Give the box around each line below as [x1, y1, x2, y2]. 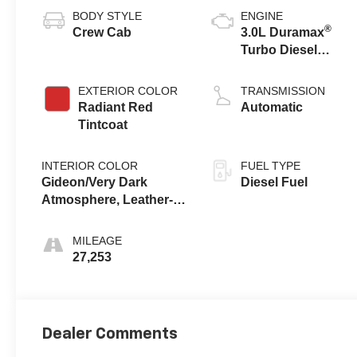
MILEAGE [73, 234, 123, 248]
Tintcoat [78, 118, 128, 132]
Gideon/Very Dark [41, 175, 148, 190]
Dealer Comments [41, 326, 178, 343]
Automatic [241, 100, 304, 115]
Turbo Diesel [241, 43, 318, 57]
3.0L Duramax [241, 25, 325, 40]
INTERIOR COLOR [41, 159, 139, 173]
